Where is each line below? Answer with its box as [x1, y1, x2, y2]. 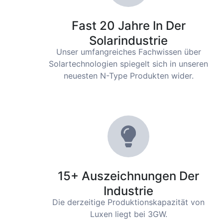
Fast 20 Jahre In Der [71, 18, 186, 33]
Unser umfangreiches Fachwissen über [56, 47, 201, 57]
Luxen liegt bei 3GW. [90, 209, 167, 220]
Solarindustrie [89, 33, 168, 48]
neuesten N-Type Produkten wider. [63, 71, 194, 81]
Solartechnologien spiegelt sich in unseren [49, 59, 208, 69]
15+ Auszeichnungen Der [58, 169, 199, 184]
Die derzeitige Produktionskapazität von [52, 197, 205, 208]
